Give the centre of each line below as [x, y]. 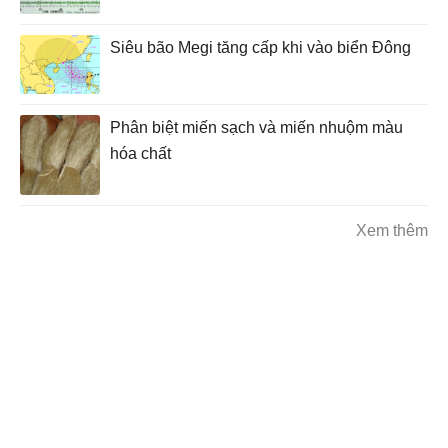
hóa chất [140, 154]
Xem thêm [392, 231]
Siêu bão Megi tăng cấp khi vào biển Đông [260, 48]
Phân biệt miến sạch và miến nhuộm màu [256, 128]
